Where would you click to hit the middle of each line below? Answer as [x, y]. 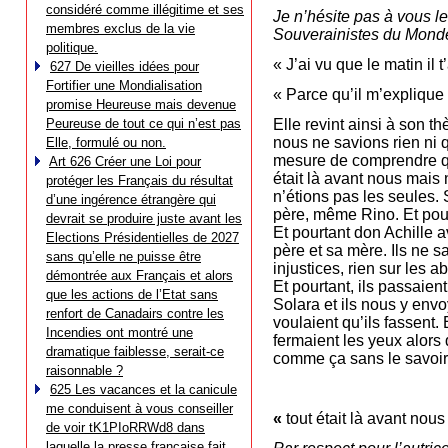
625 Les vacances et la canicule [143, 389]
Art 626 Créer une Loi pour [125, 161]
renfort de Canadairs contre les [135, 313]
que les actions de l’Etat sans [132, 294]
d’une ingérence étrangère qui [131, 199]
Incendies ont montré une [119, 332]
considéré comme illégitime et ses [145, 9]
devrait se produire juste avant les [144, 218]
